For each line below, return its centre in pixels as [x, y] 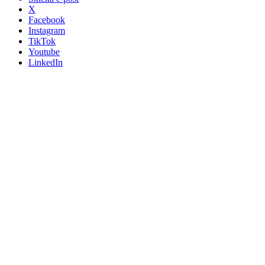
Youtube [44, 51]
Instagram [47, 30]
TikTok [42, 41]
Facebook [47, 20]
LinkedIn [46, 62]
